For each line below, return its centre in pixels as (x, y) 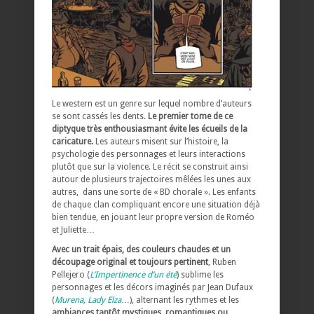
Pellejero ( (71, 275)
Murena (69, 300)
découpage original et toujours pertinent (130, 262)
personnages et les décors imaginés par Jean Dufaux (152, 288)
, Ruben (222, 262)
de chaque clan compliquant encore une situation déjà (156, 205)
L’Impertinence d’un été (133, 275)
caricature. (73, 142)
